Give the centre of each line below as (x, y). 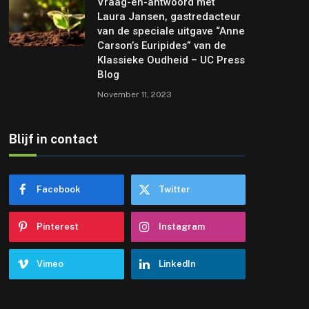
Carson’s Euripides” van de (162, 45)
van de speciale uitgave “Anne (171, 31)
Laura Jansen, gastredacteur (169, 16)
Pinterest (58, 226)
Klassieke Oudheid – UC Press (171, 60)
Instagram (181, 226)
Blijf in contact (54, 139)
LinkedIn (177, 263)
